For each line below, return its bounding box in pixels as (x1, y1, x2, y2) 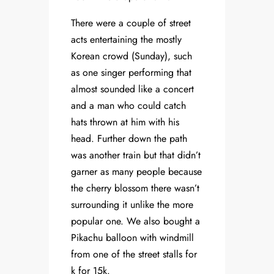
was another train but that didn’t (71, 148, 201, 163)
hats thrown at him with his (71, 115, 179, 130)
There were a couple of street (71, 16, 191, 31)
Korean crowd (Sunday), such (71, 49, 192, 64)
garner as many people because (71, 165, 202, 179)
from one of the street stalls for (71, 247, 197, 262)
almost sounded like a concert (71, 82, 194, 97)
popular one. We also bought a (71, 214, 200, 229)
